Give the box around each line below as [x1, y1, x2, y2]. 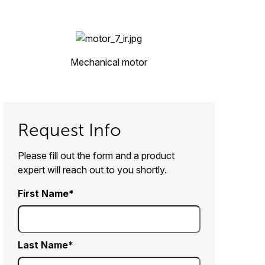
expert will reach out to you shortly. [18, 164, 167, 176]
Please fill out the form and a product [18, 150, 174, 162]
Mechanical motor [70, 56, 147, 69]
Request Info [18, 121, 121, 140]
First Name [18, 188, 69, 200]
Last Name [18, 239, 68, 251]
